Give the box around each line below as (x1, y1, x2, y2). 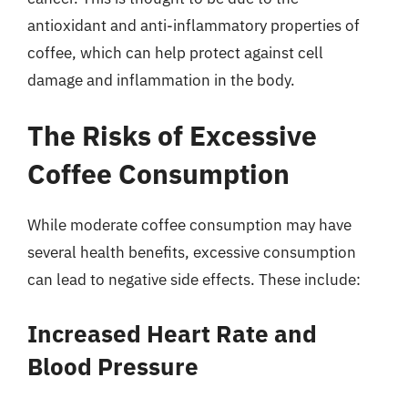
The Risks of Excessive (27, 117, 317, 153)
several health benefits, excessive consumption (27, 242, 356, 262)
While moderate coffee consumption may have (27, 215, 352, 235)
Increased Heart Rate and (27, 317, 317, 349)
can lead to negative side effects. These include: (27, 270, 361, 290)
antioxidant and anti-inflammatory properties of (27, 15, 360, 36)
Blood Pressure (27, 350, 199, 382)
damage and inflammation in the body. (27, 69, 295, 90)
